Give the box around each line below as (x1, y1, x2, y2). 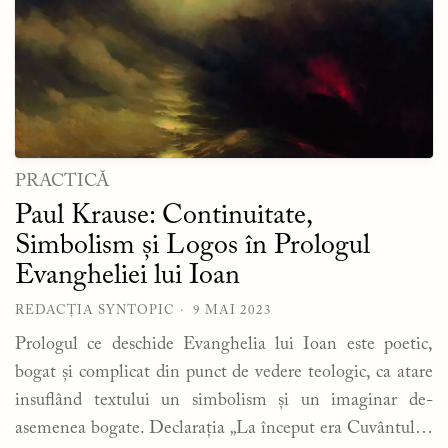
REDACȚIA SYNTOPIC (15, 303, 175, 317)
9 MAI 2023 (193, 303, 272, 317)
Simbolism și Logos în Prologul (15, 231, 370, 260)
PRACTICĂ (15, 172, 109, 191)
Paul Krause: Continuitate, (15, 201, 311, 230)
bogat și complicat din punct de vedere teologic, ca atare (15, 363, 433, 382)
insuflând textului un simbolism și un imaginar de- (15, 391, 433, 410)
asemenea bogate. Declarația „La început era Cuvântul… (15, 419, 433, 438)
